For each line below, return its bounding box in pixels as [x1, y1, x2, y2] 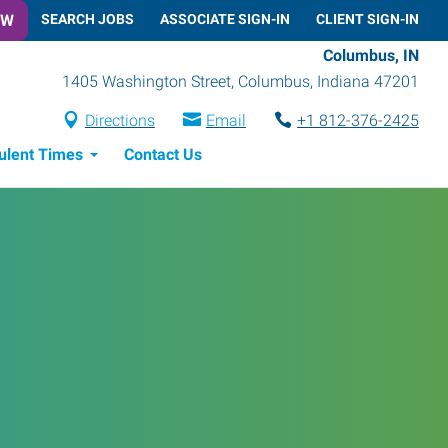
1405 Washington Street [62, 71, 231, 91]
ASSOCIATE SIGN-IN [160, 10, 290, 27]
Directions [84, 110, 155, 130]
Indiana [317, 71, 370, 91]
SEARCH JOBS [41, 10, 134, 27]
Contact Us [123, 144, 202, 164]
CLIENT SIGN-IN [316, 10, 419, 27]
